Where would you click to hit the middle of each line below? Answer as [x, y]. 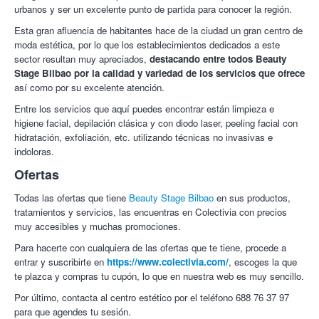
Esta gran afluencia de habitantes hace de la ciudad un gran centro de [158, 31]
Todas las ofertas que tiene [72, 198]
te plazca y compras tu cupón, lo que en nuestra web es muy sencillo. [159, 276]
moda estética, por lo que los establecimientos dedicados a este [147, 45]
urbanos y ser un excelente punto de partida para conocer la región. [153, 9]
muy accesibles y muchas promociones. [98, 226]
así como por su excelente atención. [89, 88]
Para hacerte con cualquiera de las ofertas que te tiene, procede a [150, 248]
